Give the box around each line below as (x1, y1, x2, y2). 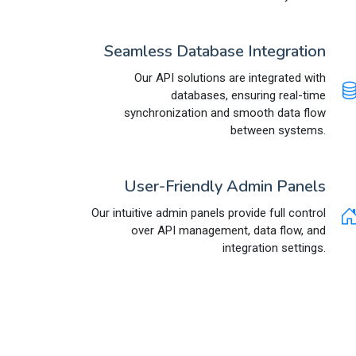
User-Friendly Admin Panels (124, 175, 326, 197)
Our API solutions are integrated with (134, 70, 326, 85)
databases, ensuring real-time (171, 87, 326, 103)
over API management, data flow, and (131, 222, 326, 238)
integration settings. (222, 240, 326, 255)
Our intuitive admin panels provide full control (91, 205, 326, 220)
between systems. (230, 122, 326, 137)
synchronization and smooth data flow (124, 105, 326, 120)
